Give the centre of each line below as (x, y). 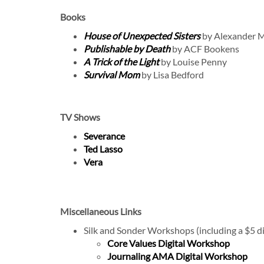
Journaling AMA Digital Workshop (177, 256)
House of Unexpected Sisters (142, 35)
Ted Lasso (103, 148)
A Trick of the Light (121, 61)
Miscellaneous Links (101, 211)
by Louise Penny (193, 61)
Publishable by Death (127, 48)
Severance (104, 136)
